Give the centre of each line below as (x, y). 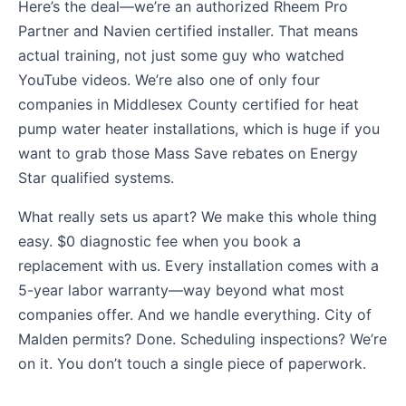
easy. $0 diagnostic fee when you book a (159, 241)
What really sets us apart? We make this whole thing (198, 216)
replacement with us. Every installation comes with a (198, 265)
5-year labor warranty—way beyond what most (181, 290)
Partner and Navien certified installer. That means (188, 30)
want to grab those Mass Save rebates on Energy (188, 153)
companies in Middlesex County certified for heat (188, 104)
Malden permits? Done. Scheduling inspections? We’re (203, 338)
